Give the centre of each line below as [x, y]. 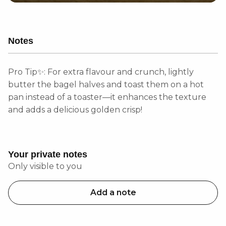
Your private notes [48, 154]
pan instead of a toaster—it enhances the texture [107, 97]
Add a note [113, 192]
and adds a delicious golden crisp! [75, 110]
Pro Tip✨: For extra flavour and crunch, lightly [101, 72]
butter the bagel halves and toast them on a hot [106, 84]
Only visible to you [45, 166]
